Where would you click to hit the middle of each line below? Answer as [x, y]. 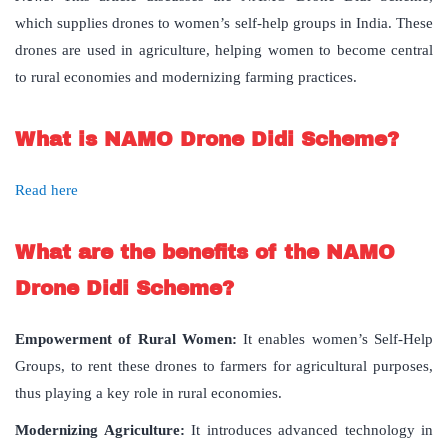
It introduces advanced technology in [308, 430]
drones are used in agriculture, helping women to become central [224, 50]
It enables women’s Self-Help [338, 339]
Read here [46, 190]
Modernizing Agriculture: [100, 430]
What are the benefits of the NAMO [205, 252]
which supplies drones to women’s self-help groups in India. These [224, 23]
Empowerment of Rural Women [123, 339]
